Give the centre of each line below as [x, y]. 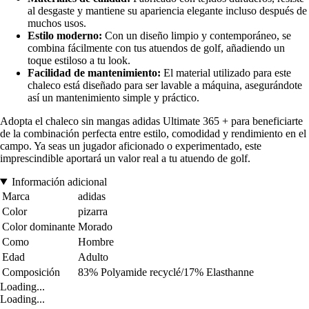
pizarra [93, 211]
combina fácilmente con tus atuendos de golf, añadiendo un [156, 48]
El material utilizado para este [226, 72]
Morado [95, 226]
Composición [31, 272]
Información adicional [59, 181]
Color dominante [39, 226]
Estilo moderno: [65, 35]
